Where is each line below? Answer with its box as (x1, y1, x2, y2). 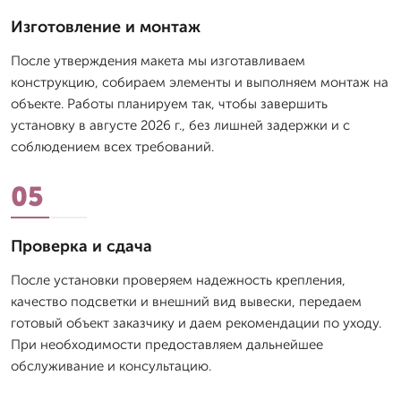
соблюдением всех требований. (11, 139, 214, 156)
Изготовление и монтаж (11, 17, 200, 38)
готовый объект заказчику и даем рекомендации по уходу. (11, 315, 381, 332)
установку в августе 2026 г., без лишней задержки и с (11, 117, 350, 134)
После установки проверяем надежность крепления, (11, 272, 346, 289)
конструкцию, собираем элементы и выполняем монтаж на (11, 74, 388, 91)
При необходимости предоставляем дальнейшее (11, 337, 323, 354)
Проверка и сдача (11, 236, 152, 257)
